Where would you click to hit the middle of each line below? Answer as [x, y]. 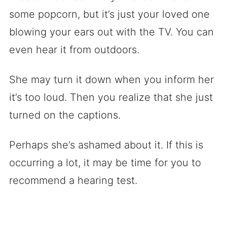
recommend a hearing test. [73, 180]
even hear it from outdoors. [74, 50]
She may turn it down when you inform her [111, 80]
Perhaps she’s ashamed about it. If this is [106, 145]
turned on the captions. [65, 115]
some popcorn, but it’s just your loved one [109, 14]
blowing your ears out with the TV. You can [111, 32]
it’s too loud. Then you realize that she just [111, 97]
